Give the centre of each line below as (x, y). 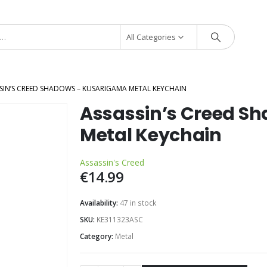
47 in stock (138, 203)
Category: (97, 236)
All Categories (151, 37)
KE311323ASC (120, 220)
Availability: (100, 203)
